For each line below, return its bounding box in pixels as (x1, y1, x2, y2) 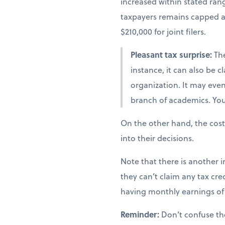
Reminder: (121, 208, 161, 220)
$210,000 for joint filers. (121, 26, 206, 37)
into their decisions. (121, 132, 194, 144)
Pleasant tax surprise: (131, 49, 214, 60)
